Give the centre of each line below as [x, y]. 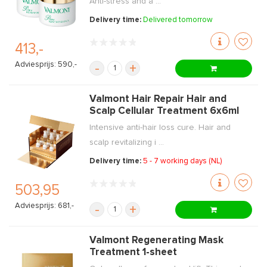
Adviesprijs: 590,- [46, 65]
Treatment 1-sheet [133, 252]
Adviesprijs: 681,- [44, 206]
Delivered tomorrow [178, 20]
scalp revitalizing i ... [127, 142]
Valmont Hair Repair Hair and [158, 99]
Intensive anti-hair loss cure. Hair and [160, 128]
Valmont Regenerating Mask [157, 240]
